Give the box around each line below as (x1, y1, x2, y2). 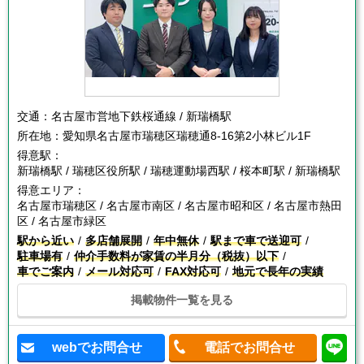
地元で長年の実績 (232, 265, 323, 279)
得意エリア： (17, 184, 85, 197)
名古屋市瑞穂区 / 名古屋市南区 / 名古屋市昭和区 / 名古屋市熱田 (17, 199, 342, 213)
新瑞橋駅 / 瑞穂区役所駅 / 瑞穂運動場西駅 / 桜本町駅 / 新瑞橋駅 (17, 164, 340, 178)
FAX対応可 (165, 265, 221, 279)
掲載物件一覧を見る (131, 293, 233, 307)
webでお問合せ (52, 340, 142, 355)
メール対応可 (85, 265, 154, 279)
